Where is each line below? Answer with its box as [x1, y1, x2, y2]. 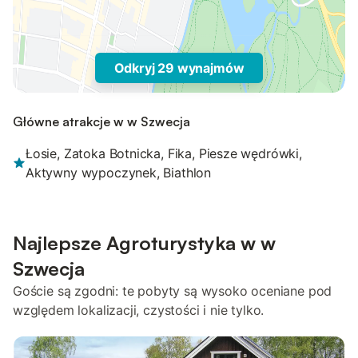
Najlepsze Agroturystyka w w [13, 231, 276, 255]
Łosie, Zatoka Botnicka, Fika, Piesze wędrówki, [26, 145, 302, 161]
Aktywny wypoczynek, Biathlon [26, 165, 212, 181]
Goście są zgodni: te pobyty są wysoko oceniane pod [13, 283, 332, 299]
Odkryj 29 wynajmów [113, 60, 245, 76]
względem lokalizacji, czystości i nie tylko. [13, 302, 265, 318]
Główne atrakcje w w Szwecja [13, 113, 190, 129]
